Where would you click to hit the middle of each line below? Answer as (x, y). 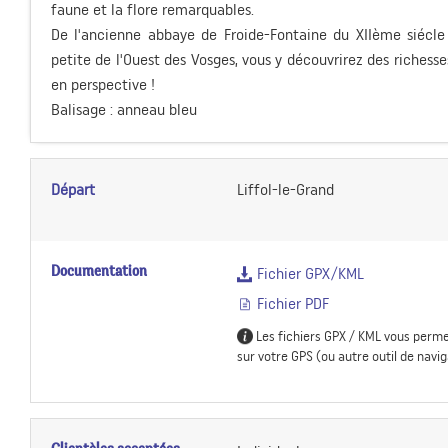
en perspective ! (103, 84)
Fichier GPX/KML (308, 273)
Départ (73, 189)
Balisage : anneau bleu (124, 109)
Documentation (99, 271)
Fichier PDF (290, 303)
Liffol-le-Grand (285, 189)
